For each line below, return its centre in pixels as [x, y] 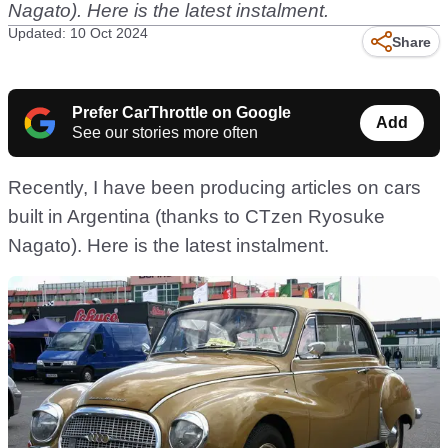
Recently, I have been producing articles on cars [214, 187]
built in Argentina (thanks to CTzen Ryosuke [196, 216]
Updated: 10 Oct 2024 [78, 33]
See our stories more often [165, 132]
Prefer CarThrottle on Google [181, 112]
